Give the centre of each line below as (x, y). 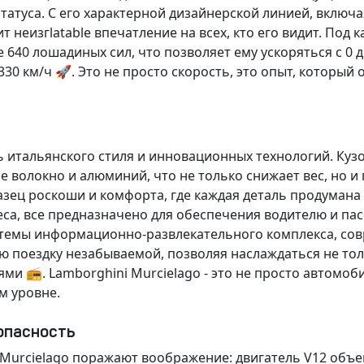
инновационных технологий (239, 156)
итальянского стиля (71, 156)
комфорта (132, 195)
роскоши (57, 195)
